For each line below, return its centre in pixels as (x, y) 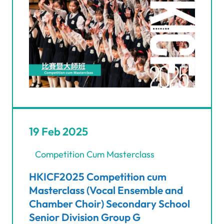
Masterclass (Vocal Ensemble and (106, 190)
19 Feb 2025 (58, 132)
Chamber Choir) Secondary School (109, 204)
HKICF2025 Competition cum (98, 177)
